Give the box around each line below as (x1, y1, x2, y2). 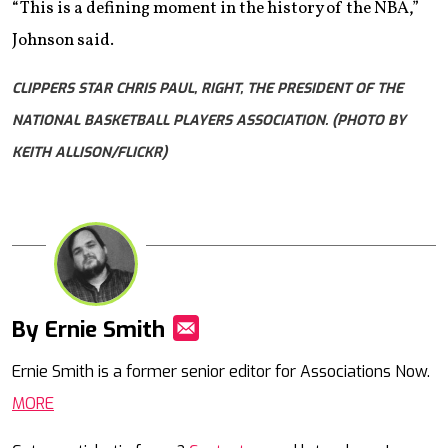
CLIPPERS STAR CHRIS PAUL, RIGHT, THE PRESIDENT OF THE (12, 79, 403, 99)
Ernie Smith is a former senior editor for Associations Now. (12, 360, 430, 382)
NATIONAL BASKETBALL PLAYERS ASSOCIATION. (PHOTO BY (12, 111, 406, 131)
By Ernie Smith (12, 314, 165, 344)
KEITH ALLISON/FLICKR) (12, 143, 167, 163)
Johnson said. (12, 29, 114, 53)
